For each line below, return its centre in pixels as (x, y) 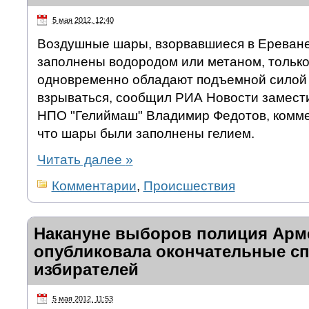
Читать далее (81, 159)
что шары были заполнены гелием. (146, 133)
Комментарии (94, 186)
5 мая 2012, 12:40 (83, 20)
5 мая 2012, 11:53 (82, 298)
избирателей (86, 269)
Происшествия (189, 186)
